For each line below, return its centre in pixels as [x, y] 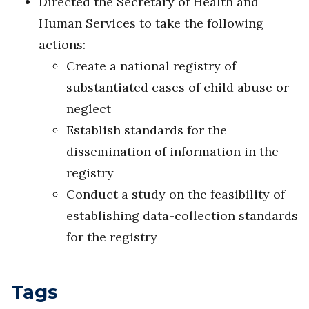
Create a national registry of [151, 66]
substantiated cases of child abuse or [178, 88]
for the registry [112, 237]
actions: [62, 45]
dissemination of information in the [172, 152]
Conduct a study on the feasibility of [176, 195]
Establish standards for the [147, 130]
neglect [89, 109]
